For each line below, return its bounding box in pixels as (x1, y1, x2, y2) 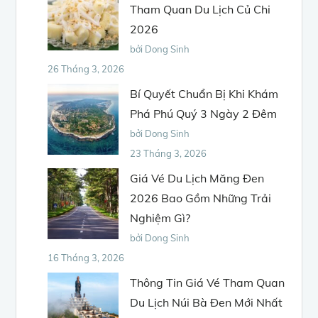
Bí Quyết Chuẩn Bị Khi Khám (130, 86, 279, 101)
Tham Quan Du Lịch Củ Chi (130, 1, 271, 16)
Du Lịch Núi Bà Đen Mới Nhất (130, 295, 283, 309)
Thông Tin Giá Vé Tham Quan (130, 275, 285, 290)
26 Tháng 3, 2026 (48, 62, 125, 75)
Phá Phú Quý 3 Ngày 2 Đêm (130, 106, 278, 121)
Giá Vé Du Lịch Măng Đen (130, 170, 265, 185)
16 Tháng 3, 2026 (48, 251, 125, 263)
